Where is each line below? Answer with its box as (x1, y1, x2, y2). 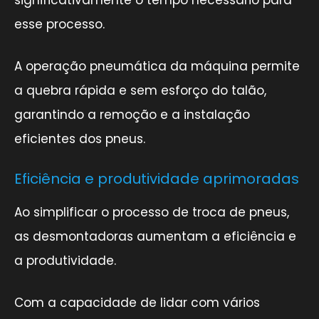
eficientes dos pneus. (14, 130, 145, 147)
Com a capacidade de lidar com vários (14, 293, 260, 311)
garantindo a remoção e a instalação (14, 105, 250, 123)
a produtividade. (14, 251, 116, 269)
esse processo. (14, 15, 105, 33)
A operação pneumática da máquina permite (14, 57, 300, 75)
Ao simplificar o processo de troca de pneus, (14, 203, 289, 221)
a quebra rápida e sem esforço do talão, (14, 81, 266, 99)
